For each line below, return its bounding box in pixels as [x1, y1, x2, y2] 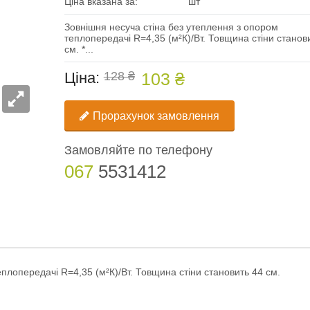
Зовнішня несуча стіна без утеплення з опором [64, 21, 278, 33]
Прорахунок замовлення [92, 109, 219, 122]
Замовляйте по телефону [64, 143, 212, 158]
